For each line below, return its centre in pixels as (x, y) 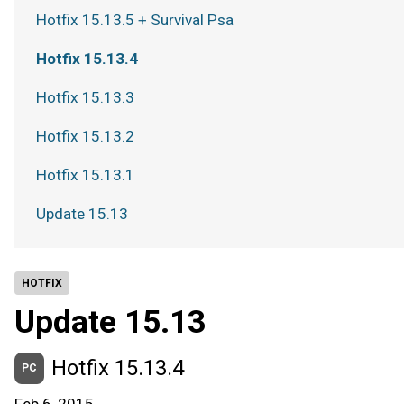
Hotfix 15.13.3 (85, 97)
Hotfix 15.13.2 (85, 136)
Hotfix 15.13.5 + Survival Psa (135, 20)
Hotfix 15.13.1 (85, 175)
